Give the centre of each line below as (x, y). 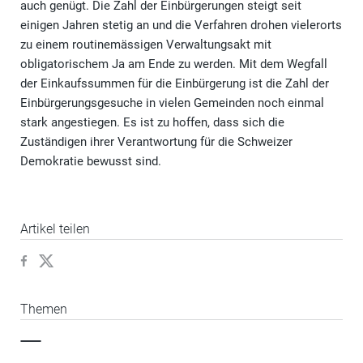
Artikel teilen (55, 229)
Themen (44, 310)
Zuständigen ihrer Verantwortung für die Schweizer (156, 142)
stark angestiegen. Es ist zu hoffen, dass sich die (152, 123)
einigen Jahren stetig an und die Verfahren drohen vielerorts (181, 26)
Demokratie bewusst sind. (91, 162)
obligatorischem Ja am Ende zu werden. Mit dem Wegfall (174, 64)
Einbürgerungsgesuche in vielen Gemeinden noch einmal (172, 103)
